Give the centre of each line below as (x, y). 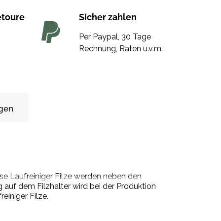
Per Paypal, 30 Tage (115, 37)
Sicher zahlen (108, 17)
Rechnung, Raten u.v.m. (121, 49)
